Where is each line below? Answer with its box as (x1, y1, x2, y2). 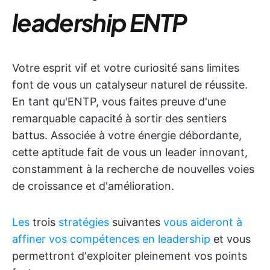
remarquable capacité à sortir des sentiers (12, 111, 227, 125)
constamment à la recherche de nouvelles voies (12, 162, 254, 175)
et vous (210, 232, 251, 245)
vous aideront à (163, 215, 242, 228)
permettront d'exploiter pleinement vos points (12, 249, 247, 262)
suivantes (109, 215, 163, 228)
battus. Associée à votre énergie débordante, (12, 128, 242, 142)
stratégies (58, 215, 109, 228)
